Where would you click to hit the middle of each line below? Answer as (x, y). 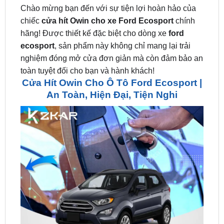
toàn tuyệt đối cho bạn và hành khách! (87, 45)
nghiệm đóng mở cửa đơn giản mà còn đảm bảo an (111, 32)
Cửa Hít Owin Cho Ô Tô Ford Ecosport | (112, 57)
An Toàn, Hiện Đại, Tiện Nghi (112, 69)
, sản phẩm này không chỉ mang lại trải (122, 20)
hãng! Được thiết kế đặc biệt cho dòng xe (93, 7)
